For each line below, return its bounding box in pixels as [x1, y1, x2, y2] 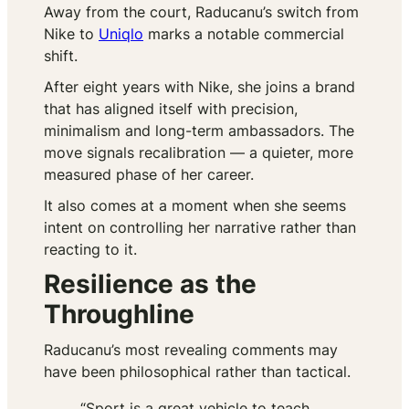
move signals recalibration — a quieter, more [44, 143, 353, 163]
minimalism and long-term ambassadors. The [44, 121, 354, 141]
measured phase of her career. [44, 165, 254, 184]
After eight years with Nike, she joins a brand [44, 78, 355, 97]
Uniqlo [99, 25, 143, 44]
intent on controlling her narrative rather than [44, 218, 356, 237]
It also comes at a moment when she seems [44, 196, 346, 215]
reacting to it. [44, 240, 137, 259]
